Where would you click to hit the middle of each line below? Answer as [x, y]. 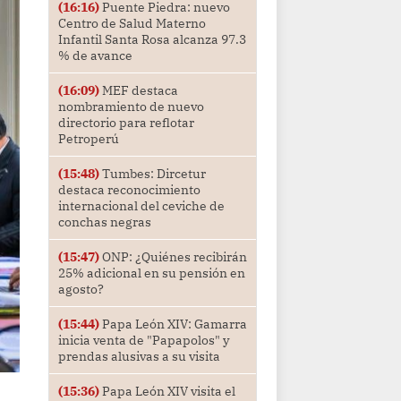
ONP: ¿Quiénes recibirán [173, 257]
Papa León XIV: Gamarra [173, 324]
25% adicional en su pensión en [151, 273]
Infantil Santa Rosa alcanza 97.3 [152, 40]
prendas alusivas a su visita [139, 357]
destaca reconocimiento [129, 190]
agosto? [81, 290]
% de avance [95, 56]
